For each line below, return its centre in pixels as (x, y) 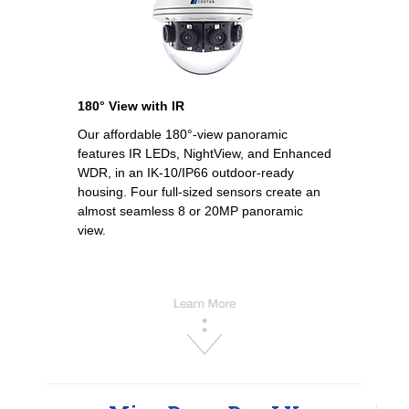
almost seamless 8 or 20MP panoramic (190, 211)
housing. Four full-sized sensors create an (199, 192)
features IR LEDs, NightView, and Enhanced (204, 154)
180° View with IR (131, 106)
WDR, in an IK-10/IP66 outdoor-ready (185, 173)
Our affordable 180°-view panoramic (182, 135)
